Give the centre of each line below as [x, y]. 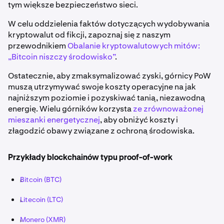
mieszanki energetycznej [54, 120]
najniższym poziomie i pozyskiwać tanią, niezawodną [106, 98]
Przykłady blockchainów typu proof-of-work [90, 158]
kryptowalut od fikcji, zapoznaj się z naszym [89, 35]
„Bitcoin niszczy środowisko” [61, 57]
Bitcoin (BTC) [41, 179]
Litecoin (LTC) [41, 199]
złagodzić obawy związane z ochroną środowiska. [101, 131]
